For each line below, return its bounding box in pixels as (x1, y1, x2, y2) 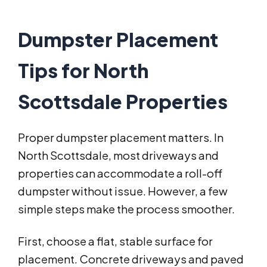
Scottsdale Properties (18, 89, 228, 114)
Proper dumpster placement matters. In (18, 131, 223, 145)
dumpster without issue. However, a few (18, 184, 228, 198)
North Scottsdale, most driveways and (18, 148, 219, 163)
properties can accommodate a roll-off (18, 166, 222, 181)
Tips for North (18, 58, 148, 83)
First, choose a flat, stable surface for (18, 234, 213, 249)
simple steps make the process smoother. (18, 202, 235, 216)
